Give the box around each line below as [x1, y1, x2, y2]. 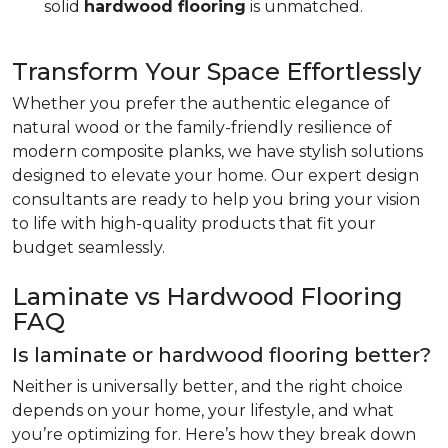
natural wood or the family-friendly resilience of [12, 118, 392, 137]
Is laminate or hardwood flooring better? [12, 343, 431, 367]
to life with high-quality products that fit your [12, 214, 376, 233]
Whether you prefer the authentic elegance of [12, 94, 390, 113]
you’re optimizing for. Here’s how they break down [12, 425, 416, 444]
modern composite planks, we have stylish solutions [12, 142, 423, 161]
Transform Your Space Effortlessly [12, 57, 421, 86]
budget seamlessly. [12, 238, 165, 257]
